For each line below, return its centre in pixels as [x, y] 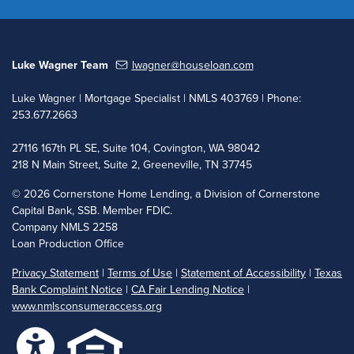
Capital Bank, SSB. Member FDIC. [92, 210]
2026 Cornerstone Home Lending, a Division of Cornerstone [172, 194]
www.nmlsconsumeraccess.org [87, 306]
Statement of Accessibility [243, 273]
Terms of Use [140, 273]
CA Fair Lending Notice [188, 289]
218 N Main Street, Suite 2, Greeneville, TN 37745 [132, 164]
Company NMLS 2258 [65, 227]
